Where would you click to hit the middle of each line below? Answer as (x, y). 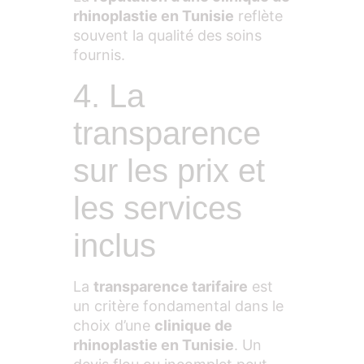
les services (158, 208)
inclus (115, 245)
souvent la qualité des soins (167, 36)
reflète (258, 16)
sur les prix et (169, 170)
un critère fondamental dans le (178, 305)
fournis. (99, 55)
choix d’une (114, 325)
